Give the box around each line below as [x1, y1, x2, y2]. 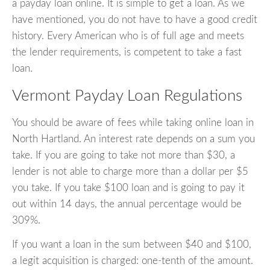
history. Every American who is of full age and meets [12, 31, 244, 42]
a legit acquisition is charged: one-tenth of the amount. [12, 255, 253, 266]
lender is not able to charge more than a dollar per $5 [12, 166, 248, 177]
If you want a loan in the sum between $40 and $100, [12, 239, 251, 250]
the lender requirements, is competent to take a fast [12, 47, 242, 58]
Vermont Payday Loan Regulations [12, 88, 242, 104]
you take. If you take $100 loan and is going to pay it [12, 182, 245, 193]
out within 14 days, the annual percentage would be [12, 198, 242, 209]
